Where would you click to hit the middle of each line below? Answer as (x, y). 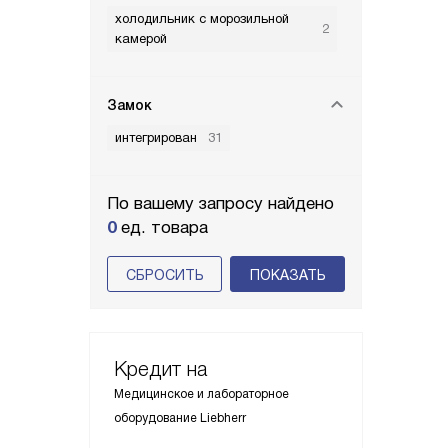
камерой (141, 38)
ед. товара (162, 227)
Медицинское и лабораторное (201, 394)
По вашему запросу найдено (220, 203)
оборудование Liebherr (180, 418)
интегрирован (156, 137)
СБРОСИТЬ (164, 275)
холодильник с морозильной (202, 18)
